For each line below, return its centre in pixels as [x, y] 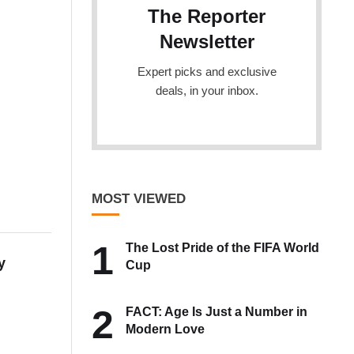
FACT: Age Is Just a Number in [217, 311]
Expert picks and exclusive [207, 72]
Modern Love [166, 329]
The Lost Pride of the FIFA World [223, 247]
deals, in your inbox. [207, 90]
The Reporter [207, 16]
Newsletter [207, 41]
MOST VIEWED [139, 198]
